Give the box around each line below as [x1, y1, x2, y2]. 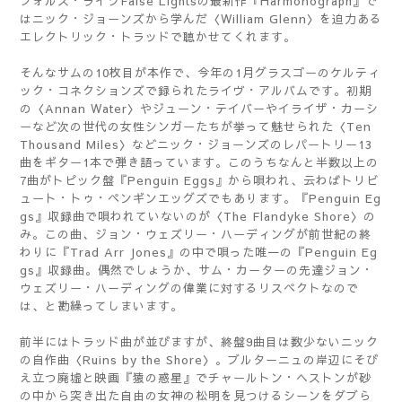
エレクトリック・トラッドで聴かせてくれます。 [20, 29, 296, 45]
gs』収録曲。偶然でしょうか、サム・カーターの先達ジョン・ [20, 262, 374, 278]
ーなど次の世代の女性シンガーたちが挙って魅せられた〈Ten [20, 118, 371, 135]
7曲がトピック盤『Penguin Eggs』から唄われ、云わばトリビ [20, 172, 379, 188]
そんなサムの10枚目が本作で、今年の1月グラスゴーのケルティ [20, 65, 380, 81]
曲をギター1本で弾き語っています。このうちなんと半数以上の [20, 154, 379, 170]
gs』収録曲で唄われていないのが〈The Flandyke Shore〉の [20, 208, 376, 224]
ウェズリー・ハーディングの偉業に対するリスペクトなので [20, 280, 359, 296]
